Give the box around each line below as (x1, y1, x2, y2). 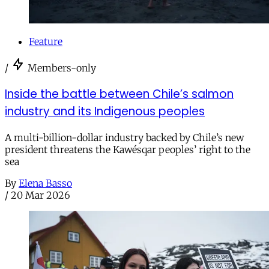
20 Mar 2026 (11, 189, 70, 201)
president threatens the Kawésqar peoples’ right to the (5, 143, 250, 156)
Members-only (28, 62, 96, 74)
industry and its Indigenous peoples (5, 103, 205, 120)
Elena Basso (19, 177, 72, 189)
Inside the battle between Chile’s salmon (5, 86, 234, 103)
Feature (29, 35, 62, 48)
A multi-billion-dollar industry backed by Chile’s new (5, 131, 244, 144)
